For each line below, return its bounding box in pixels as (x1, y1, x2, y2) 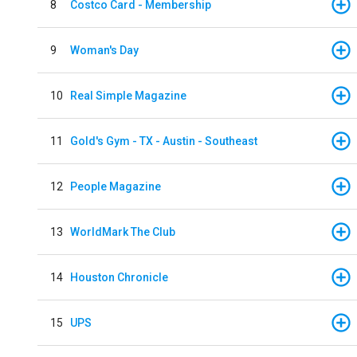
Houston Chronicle (70, 270, 168, 284)
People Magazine (70, 179, 161, 193)
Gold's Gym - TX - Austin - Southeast (70, 134, 257, 147)
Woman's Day (70, 43, 139, 57)
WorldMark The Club (70, 225, 175, 238)
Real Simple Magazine (70, 88, 186, 102)
